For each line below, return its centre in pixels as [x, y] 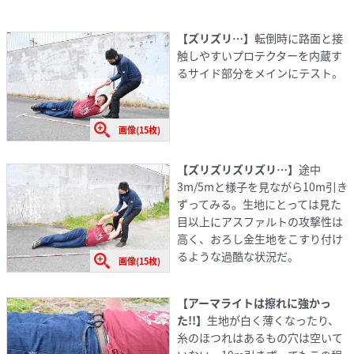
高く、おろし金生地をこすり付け [260, 239]
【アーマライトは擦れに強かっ [254, 303]
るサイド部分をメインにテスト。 [260, 73]
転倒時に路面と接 [298, 38]
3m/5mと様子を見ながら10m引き [262, 187]
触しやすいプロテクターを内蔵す [259, 56]
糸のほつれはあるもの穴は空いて [260, 338]
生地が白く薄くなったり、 [273, 320]
